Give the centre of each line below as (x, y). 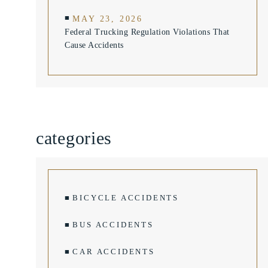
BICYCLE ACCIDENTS (126, 198)
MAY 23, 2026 (108, 19)
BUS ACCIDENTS (113, 225)
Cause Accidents (94, 45)
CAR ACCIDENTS (114, 252)
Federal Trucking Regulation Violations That (147, 32)
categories (74, 138)
